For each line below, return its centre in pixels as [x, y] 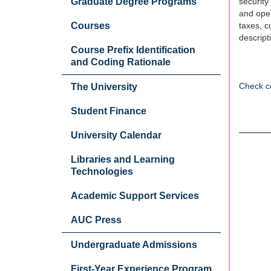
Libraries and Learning [123, 159]
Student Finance [109, 111]
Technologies [102, 171]
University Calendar [116, 135]
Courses [90, 26]
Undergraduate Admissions [134, 245]
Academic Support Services [135, 196]
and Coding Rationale [121, 62]
